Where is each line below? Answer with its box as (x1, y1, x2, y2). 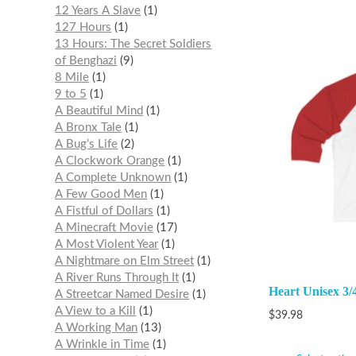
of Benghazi (55, 55, 118, 68)
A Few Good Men (55, 188, 148, 201)
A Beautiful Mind (55, 105, 144, 118)
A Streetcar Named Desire (55, 288, 190, 301)
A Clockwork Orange (55, 155, 165, 168)
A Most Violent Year (55, 238, 159, 251)
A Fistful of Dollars (55, 205, 154, 218)
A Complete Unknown (55, 172, 172, 184)
